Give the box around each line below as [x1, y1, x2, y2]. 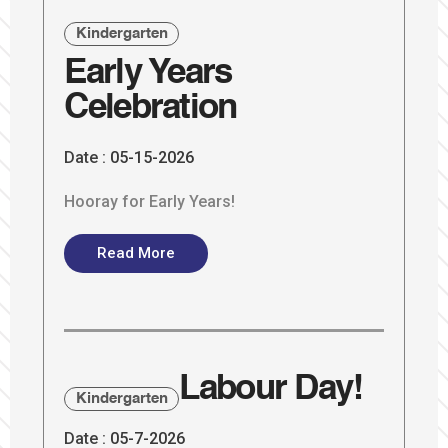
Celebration [64, 90, 237, 126]
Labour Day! [179, 372, 363, 408]
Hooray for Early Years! [64, 191, 236, 211]
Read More [97, 243, 176, 262]
